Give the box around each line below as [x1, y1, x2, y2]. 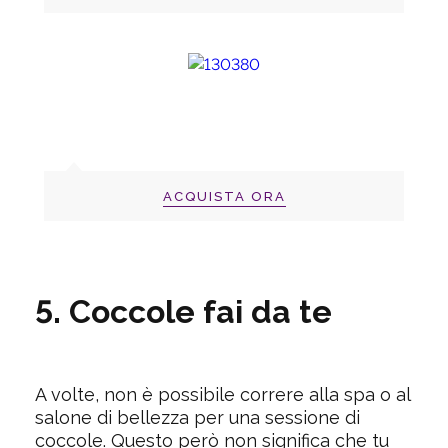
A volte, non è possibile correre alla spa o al [35, 383, 410, 405]
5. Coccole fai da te [35, 293, 332, 331]
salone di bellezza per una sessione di [35, 406, 360, 428]
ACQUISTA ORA [162, 189, 286, 205]
